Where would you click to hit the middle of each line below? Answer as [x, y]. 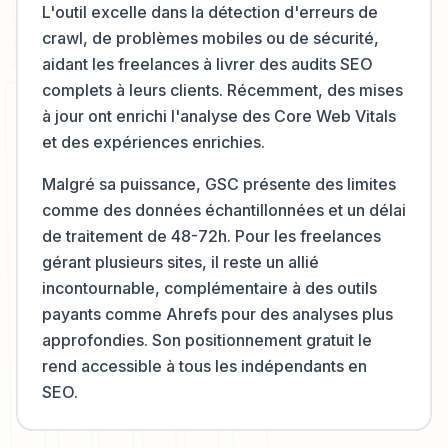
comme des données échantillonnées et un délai [224, 210]
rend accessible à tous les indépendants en [204, 366]
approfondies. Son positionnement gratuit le [207, 340]
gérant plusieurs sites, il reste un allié [180, 262]
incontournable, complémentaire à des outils [209, 288]
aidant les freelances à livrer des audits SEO [207, 64]
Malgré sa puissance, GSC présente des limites [219, 184]
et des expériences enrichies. [153, 142]
